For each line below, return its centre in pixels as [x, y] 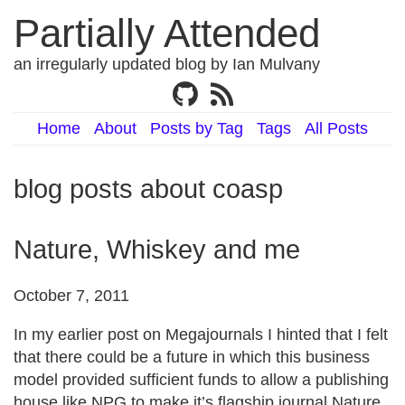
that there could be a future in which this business [192, 357]
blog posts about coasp [148, 189]
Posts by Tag [197, 128]
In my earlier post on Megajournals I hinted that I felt [201, 334]
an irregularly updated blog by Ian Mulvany [167, 64]
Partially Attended [167, 33]
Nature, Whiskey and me [157, 250]
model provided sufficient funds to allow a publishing [201, 380]
